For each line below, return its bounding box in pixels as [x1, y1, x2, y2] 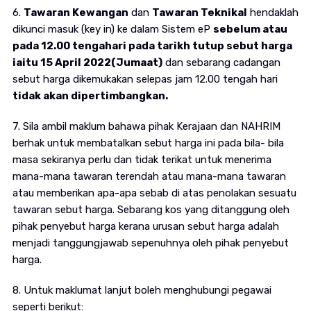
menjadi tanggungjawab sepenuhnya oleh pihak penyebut [12, 237, 289, 250]
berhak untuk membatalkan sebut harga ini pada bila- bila [12, 137, 284, 150]
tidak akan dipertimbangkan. [12, 90, 168, 103]
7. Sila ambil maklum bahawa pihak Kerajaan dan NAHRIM [12, 120, 280, 133]
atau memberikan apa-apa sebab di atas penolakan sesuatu [12, 187, 296, 200]
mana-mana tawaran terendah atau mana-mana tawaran [12, 170, 286, 183]
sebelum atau [212, 23, 287, 36]
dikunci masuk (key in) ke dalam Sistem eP [12, 23, 213, 36]
